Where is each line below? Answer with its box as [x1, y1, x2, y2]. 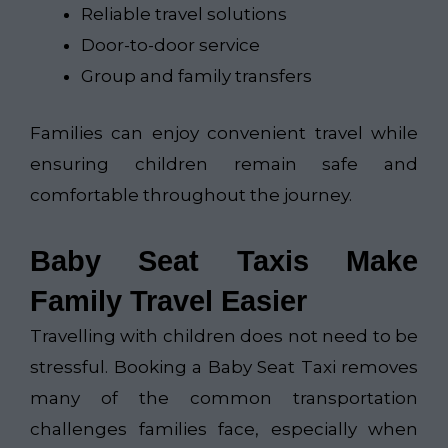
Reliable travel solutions [81, 4, 287, 25]
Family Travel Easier [30, 284, 307, 317]
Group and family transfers [81, 66, 312, 87]
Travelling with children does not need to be [30, 325, 418, 346]
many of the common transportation [30, 387, 418, 408]
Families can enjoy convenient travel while [30, 122, 418, 143]
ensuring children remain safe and [30, 153, 418, 174]
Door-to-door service [81, 35, 260, 56]
